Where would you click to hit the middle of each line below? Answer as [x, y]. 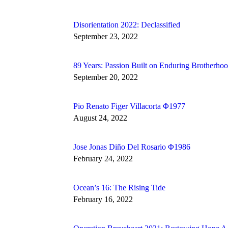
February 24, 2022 [103, 159]
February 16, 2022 [103, 199]
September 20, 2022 [106, 77]
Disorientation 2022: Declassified [127, 25]
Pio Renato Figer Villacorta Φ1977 [129, 106]
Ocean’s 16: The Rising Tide [119, 188]
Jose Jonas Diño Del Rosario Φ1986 [132, 147]
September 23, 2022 [106, 37]
